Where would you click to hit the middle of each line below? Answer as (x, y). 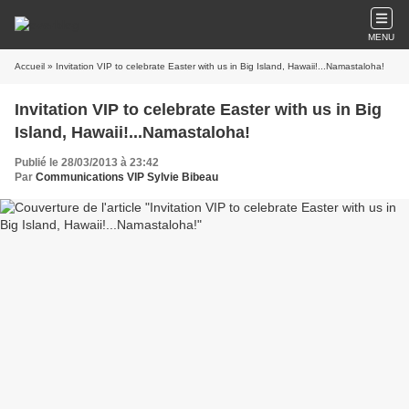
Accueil (30, 66)
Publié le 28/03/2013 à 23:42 (87, 163)
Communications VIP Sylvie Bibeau (127, 177)
